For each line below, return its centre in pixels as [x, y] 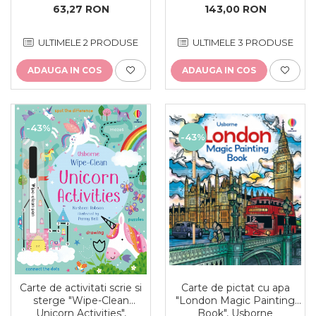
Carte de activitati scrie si [81, 287]
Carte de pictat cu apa [235, 287]
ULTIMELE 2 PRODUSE [87, 43]
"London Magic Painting [235, 300]
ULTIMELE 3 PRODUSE [242, 43]
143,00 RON [235, 10]
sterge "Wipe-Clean [81, 300]
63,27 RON [81, 10]
